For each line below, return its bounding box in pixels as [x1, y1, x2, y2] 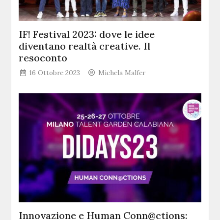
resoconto [19, 52, 68, 64]
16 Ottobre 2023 [29, 68, 81, 78]
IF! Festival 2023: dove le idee [19, 28, 155, 41]
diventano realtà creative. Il [19, 40, 151, 53]
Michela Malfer [98, 68, 146, 78]
